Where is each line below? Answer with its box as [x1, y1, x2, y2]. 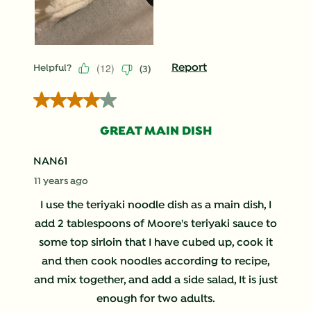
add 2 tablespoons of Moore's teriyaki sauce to [34, 217, 277, 232]
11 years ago [34, 176, 88, 188]
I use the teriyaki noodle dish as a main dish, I [40, 199, 271, 213]
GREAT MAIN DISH [99, 124, 212, 140]
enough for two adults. [96, 292, 215, 307]
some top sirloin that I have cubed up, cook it [38, 236, 273, 251]
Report [171, 61, 207, 76]
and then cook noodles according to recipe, [41, 255, 270, 269]
